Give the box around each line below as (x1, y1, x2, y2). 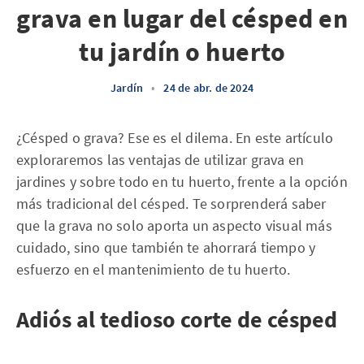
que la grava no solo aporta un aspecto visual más (16, 216, 332, 235)
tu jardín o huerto (79, 36, 285, 68)
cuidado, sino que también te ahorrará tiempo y (16, 238, 316, 257)
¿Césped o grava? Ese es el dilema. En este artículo (16, 128, 334, 147)
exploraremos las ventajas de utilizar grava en (16, 150, 305, 169)
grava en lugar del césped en (16, 2, 348, 35)
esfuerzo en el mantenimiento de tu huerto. (16, 260, 291, 279)
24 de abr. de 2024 (163, 80, 253, 95)
